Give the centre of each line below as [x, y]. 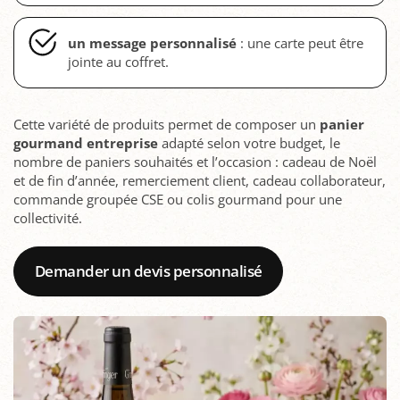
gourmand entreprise [86, 142]
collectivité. [48, 217]
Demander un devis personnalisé [148, 271]
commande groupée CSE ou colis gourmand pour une [178, 199]
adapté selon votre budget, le [249, 142]
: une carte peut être [300, 42]
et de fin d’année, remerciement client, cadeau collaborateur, [200, 180]
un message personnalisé [152, 42]
